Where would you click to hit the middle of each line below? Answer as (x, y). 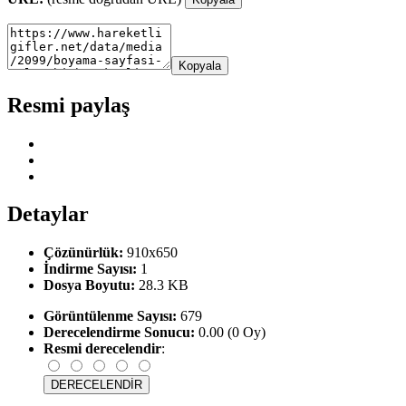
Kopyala (200, 65)
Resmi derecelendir (102, 349)
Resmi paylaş (68, 105)
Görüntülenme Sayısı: (110, 316)
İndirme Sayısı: (90, 269)
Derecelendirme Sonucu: (119, 333)
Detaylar (48, 214)
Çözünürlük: (83, 253)
